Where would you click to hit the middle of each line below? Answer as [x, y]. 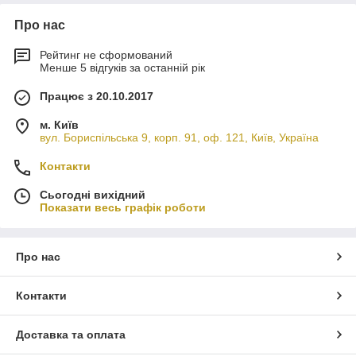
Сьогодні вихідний [93, 194]
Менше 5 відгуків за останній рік [122, 67]
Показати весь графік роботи [123, 207]
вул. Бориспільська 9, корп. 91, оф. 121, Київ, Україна [179, 137]
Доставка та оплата [71, 334]
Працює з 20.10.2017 [97, 96]
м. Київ [59, 124]
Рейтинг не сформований [106, 54]
